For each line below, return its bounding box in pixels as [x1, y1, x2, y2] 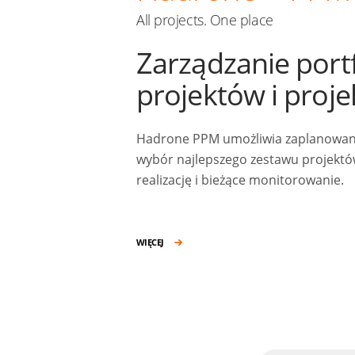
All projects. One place [136, 10, 273, 29]
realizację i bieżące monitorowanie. [136, 170, 344, 189]
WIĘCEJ [136, 235, 164, 248]
